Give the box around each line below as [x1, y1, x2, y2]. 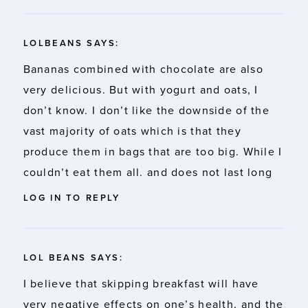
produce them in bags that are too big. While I [23, 144, 283, 159]
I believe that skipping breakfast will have [23, 276, 259, 291]
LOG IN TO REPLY [23, 192, 120, 203]
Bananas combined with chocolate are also [23, 62, 263, 76]
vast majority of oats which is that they [23, 124, 241, 138]
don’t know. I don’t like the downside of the [23, 103, 269, 118]
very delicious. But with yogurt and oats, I [23, 82, 258, 97]
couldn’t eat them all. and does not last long [23, 165, 273, 179]
